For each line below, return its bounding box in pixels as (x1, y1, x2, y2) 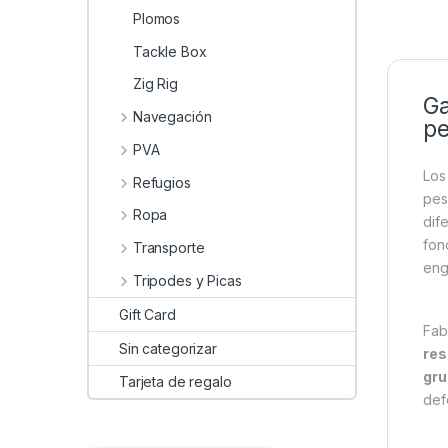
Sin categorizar (119, 339, 217, 357)
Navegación (132, 108, 212, 126)
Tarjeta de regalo (119, 373, 232, 391)
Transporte (132, 239, 205, 257)
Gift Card (119, 305, 176, 323)
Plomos (133, 9, 181, 27)
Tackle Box (133, 42, 207, 60)
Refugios (132, 173, 191, 191)
